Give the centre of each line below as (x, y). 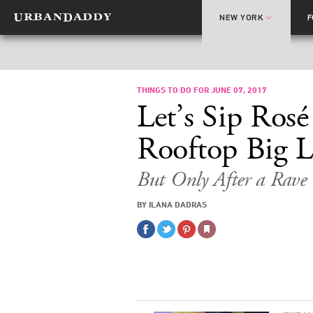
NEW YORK (241, 17)
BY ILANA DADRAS (172, 204)
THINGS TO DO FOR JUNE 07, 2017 (202, 89)
